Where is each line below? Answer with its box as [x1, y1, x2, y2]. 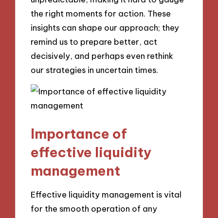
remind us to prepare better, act [31, 36, 158, 47]
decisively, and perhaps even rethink [31, 50, 174, 61]
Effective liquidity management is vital [31, 189, 182, 200]
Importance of [31, 125, 127, 142]
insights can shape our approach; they [31, 22, 180, 33]
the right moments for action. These [31, 8, 171, 18]
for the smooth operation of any [31, 203, 158, 214]
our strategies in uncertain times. [31, 64, 159, 75]
